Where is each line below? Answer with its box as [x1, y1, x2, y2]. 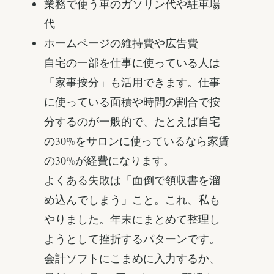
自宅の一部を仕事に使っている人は [44, 55, 220, 70]
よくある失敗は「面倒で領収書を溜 [44, 172, 220, 188]
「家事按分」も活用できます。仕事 [44, 75, 220, 90]
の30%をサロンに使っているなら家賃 [44, 133, 229, 149]
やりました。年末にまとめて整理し [44, 212, 220, 227]
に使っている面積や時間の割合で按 [44, 94, 220, 109]
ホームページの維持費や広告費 [44, 35, 198, 51]
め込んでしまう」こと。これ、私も [44, 192, 220, 207]
